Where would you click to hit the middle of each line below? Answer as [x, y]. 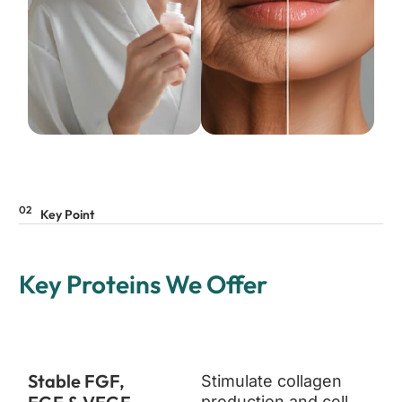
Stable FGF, [76, 381]
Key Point [67, 214]
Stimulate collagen [271, 381]
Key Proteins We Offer [143, 284]
